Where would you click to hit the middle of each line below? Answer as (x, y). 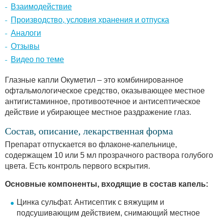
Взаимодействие (41, 6)
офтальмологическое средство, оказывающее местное (105, 90)
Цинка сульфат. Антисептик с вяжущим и (90, 202)
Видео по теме (37, 59)
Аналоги (26, 33)
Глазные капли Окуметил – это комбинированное (94, 80)
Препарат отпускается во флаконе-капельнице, (91, 144)
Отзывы (25, 46)
